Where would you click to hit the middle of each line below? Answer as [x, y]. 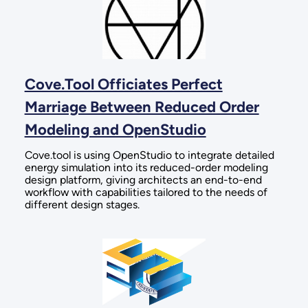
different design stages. [82, 204]
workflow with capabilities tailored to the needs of [146, 192]
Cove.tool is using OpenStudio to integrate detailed [149, 155]
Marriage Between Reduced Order [142, 107]
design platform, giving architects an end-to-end [143, 179]
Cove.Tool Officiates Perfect [123, 85]
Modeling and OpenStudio [115, 130]
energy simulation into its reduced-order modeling [146, 167]
